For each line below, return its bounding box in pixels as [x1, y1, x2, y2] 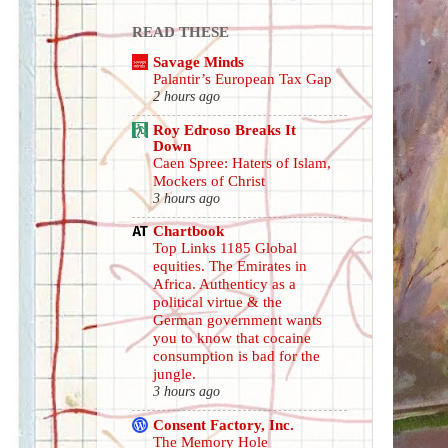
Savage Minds [153, 53, 244, 71]
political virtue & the [153, 294, 282, 311]
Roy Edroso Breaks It [153, 120, 296, 138]
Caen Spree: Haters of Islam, [153, 154, 331, 171]
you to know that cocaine [153, 330, 311, 347]
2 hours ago [153, 89, 220, 105]
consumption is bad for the [153, 348, 320, 365]
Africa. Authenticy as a [153, 276, 296, 293]
